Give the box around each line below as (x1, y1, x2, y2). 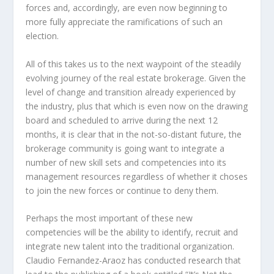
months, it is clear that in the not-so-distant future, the (26, 128, 242, 140)
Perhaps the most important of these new (26, 212, 193, 224)
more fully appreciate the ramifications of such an (26, 16, 223, 28)
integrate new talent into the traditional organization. (26, 240, 235, 252)
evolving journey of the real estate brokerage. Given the (26, 72, 246, 84)
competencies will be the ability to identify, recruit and (26, 226, 239, 238)
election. (26, 30, 59, 42)
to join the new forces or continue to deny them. (26, 184, 219, 196)
